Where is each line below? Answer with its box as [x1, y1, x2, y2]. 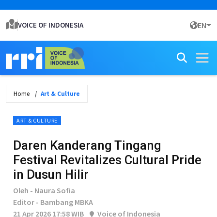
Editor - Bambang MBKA [13, 197, 93, 207]
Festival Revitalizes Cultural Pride [13, 153, 201, 167]
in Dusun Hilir [13, 167, 89, 182]
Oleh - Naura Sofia [13, 186, 75, 195]
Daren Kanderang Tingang [13, 138, 161, 153]
